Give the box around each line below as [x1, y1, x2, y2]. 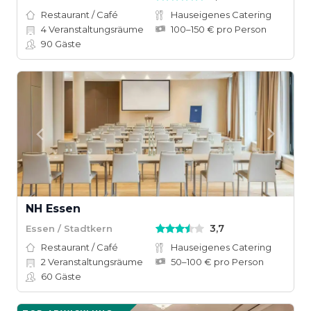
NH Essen [26, 202, 81, 215]
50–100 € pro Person [171, 256, 264, 267]
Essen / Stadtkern [26, 222, 112, 234]
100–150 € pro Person [171, 24, 267, 35]
